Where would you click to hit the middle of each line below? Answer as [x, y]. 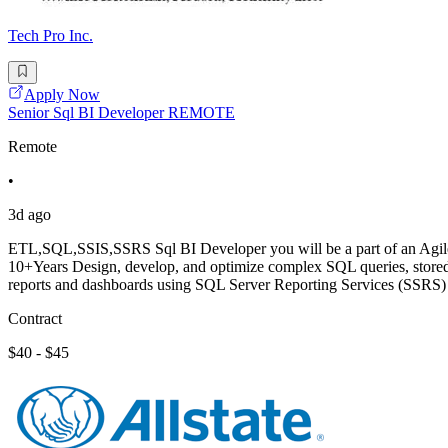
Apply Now [62, 94]
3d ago [29, 214]
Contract [35, 318]
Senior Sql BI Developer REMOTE [121, 112]
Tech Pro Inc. [50, 36]
